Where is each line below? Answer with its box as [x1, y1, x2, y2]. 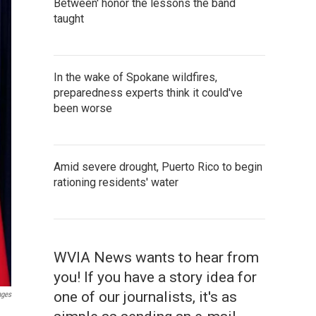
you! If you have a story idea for [54, 269, 257, 286]
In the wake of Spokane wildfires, [54, 71, 217, 84]
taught [54, 12, 84, 25]
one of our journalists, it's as [54, 288, 237, 305]
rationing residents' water [54, 176, 178, 189]
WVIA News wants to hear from [54, 249, 259, 266]
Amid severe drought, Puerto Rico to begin [54, 160, 262, 174]
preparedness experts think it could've [54, 86, 243, 99]
